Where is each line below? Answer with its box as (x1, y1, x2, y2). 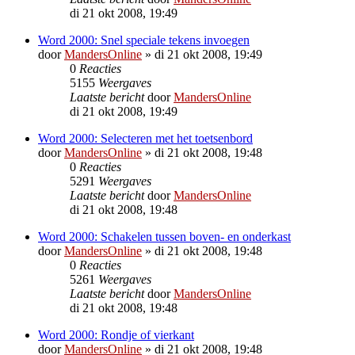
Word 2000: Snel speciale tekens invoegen (38, 32, 250, 47)
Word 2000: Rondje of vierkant (38, 327, 194, 342)
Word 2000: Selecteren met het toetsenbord (38, 131, 253, 145)
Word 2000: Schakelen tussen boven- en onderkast (38, 229, 291, 243)
